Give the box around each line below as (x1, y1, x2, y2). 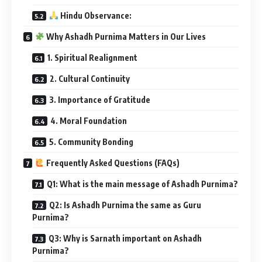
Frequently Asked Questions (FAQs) (44, 157, 180, 168)
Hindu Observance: (58, 10, 132, 20)
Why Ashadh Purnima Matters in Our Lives (44, 31, 206, 42)
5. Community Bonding (49, 136, 133, 147)
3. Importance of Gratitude (49, 94, 150, 105)
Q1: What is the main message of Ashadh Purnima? (47, 178, 238, 189)
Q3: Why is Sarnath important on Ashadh (49, 233, 202, 243)
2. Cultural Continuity (50, 73, 130, 84)
